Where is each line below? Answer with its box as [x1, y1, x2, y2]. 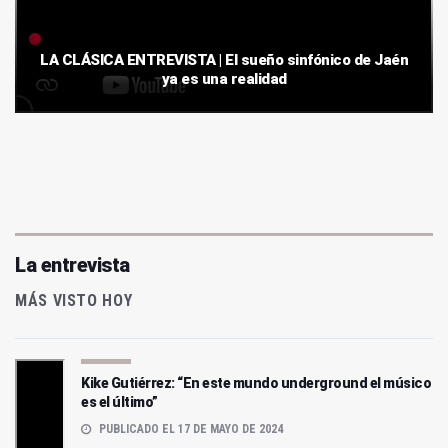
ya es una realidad [161, 70, 287, 89]
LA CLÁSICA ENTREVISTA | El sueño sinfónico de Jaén [40, 51, 408, 70]
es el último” [81, 394, 158, 411]
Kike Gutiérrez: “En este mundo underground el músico [81, 375, 431, 392]
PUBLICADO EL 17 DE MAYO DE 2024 [96, 422, 283, 437]
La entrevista [15, 253, 130, 278]
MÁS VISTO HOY [15, 291, 133, 311]
